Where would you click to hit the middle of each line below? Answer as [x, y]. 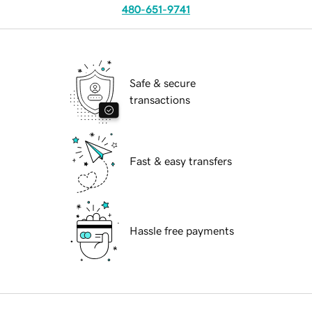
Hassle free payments [182, 231]
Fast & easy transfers [181, 161]
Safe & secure [163, 83]
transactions [160, 100]
